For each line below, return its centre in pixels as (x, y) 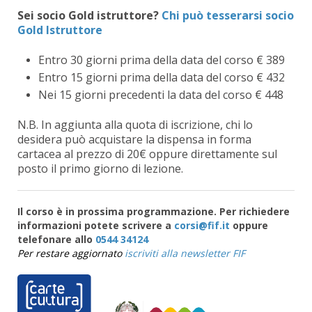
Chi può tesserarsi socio (228, 15)
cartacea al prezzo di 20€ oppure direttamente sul (147, 154)
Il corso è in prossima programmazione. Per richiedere (154, 211)
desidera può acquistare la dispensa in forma (134, 139)
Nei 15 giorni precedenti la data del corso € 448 (161, 94)
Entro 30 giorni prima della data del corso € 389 (162, 60)
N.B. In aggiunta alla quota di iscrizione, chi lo (135, 124)
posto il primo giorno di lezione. (100, 168)
